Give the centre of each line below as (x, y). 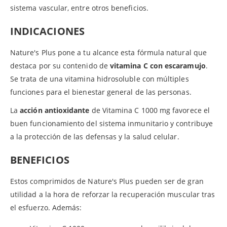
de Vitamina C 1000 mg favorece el (149, 110)
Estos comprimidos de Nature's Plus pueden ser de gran (107, 181)
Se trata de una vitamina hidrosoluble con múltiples (100, 79)
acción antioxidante (55, 110)
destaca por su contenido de (60, 65)
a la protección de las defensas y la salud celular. (95, 136)
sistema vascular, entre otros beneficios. (79, 8)
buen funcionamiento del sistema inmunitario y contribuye (111, 123)
